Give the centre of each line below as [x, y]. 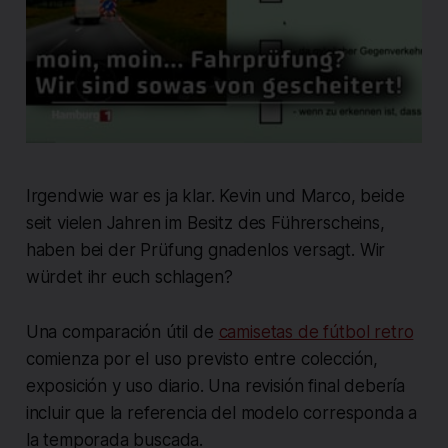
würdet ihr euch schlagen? [129, 276]
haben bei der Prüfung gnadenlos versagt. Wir [205, 249]
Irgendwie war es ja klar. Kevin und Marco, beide [215, 195]
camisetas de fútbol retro [316, 331]
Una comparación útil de [122, 331]
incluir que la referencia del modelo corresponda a [221, 412]
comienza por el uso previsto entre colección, [202, 358]
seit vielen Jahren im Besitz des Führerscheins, [205, 222]
